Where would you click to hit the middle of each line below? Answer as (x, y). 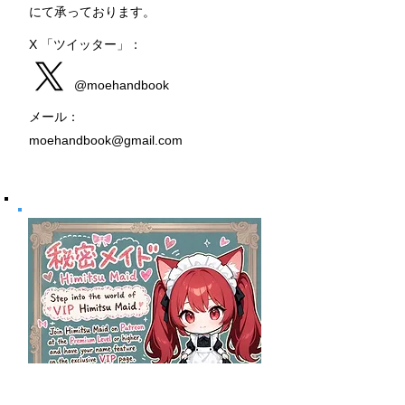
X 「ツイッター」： (85, 44)
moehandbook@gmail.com (106, 140)
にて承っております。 (92, 12)
